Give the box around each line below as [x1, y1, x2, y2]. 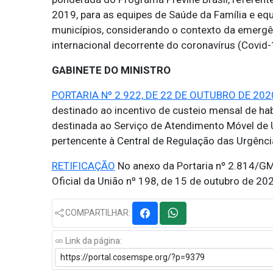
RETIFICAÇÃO [51, 160, 115, 172]
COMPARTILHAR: [63, 207, 132, 218]
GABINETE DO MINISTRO [51, 64, 171, 76]
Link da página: [63, 236, 122, 246]
